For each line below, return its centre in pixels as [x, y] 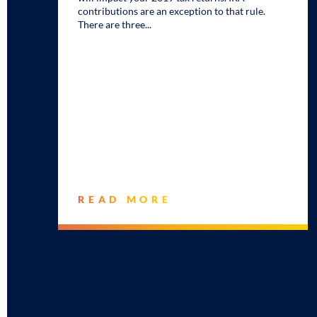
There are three [112, 24]
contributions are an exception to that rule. [172, 11]
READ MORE [125, 199]
